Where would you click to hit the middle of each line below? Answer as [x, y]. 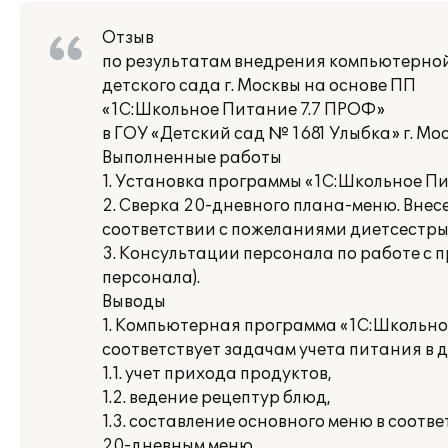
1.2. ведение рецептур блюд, [216, 398]
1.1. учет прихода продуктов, [217, 374]
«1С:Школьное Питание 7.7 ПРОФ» [243, 110]
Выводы [134, 302]
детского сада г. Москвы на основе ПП [259, 86]
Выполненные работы [192, 158]
